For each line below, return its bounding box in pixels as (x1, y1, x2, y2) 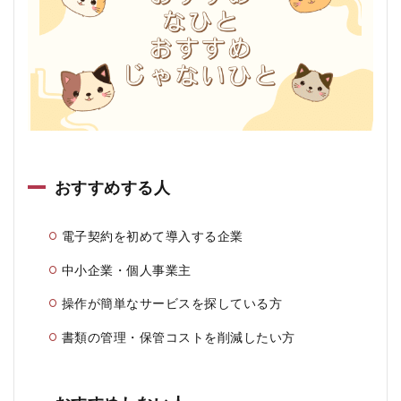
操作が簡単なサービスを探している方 (62, 295, 283, 311)
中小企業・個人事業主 (62, 261, 192, 277)
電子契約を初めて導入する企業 (62, 227, 243, 243)
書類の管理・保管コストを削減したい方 (62, 329, 295, 346)
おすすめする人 (55, 176, 171, 197)
